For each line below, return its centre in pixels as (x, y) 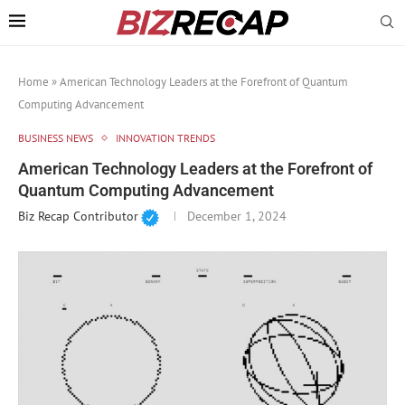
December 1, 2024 (236, 216)
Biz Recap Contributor (78, 216)
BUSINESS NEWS (56, 137)
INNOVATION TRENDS (165, 137)
